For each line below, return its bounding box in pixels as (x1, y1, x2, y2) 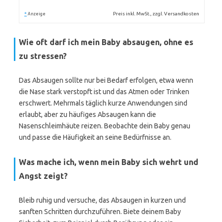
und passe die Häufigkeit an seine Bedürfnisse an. (19, 133, 171, 141)
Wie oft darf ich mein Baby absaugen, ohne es (19, 38, 193, 47)
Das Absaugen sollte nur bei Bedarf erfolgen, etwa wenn (19, 76, 193, 84)
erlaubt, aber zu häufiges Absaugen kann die (19, 111, 156, 118)
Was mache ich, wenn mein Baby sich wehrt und (19, 158, 198, 166)
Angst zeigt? (19, 171, 68, 180)
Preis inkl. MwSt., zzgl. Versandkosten (113, 11, 200, 16)
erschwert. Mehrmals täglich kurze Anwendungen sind (19, 99, 187, 107)
